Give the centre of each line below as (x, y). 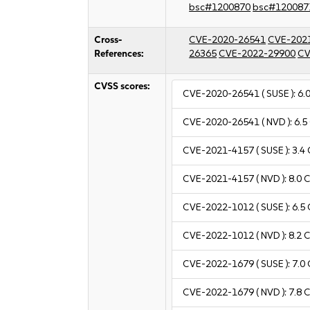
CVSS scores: (122, 86)
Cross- (108, 40)
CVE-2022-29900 (257, 54)
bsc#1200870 (220, 7)
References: (119, 54)
